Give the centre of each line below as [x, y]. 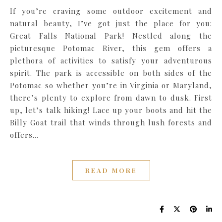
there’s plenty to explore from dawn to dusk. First [111, 98]
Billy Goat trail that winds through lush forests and [111, 123]
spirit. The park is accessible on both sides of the [111, 73]
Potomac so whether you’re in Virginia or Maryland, [111, 85]
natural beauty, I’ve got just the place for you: [111, 24]
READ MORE [111, 170]
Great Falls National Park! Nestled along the [111, 36]
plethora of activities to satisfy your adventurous [111, 61]
